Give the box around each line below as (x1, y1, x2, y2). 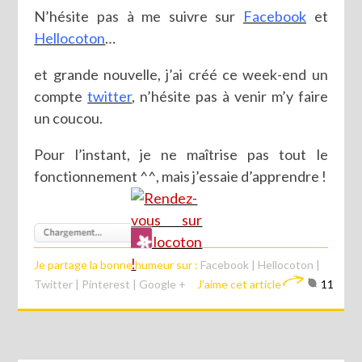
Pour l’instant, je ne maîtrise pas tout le (34, 145, 328, 164)
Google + (139, 277, 187, 292)
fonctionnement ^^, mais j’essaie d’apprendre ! (34, 167, 327, 186)
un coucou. (34, 109, 103, 128)
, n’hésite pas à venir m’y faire (132, 87, 328, 106)
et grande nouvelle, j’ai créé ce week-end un (34, 65, 328, 84)
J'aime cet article (197, 277, 282, 292)
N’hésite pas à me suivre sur (34, 7, 243, 26)
